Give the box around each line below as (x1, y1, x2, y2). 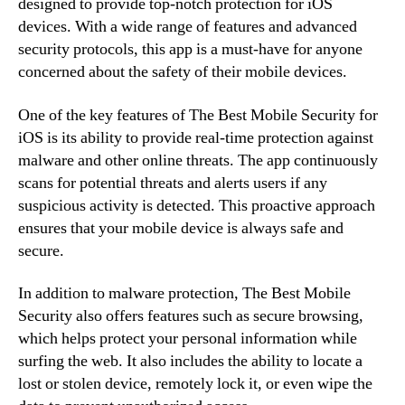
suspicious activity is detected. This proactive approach (18, 194, 375, 216)
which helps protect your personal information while (18, 328, 357, 349)
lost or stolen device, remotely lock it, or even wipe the (18, 373, 372, 394)
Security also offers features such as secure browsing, (18, 306, 363, 326)
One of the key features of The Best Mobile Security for (18, 104, 378, 126)
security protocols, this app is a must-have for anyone (18, 39, 363, 60)
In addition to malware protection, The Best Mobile (18, 283, 351, 304)
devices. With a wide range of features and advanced (18, 16, 357, 37)
